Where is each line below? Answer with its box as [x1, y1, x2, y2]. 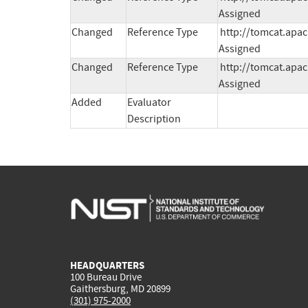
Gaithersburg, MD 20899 [70, 281, 170, 296]
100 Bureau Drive [70, 269, 142, 284]
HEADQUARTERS [70, 258, 144, 272]
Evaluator [127, 96, 171, 110]
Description [127, 112, 181, 126]
